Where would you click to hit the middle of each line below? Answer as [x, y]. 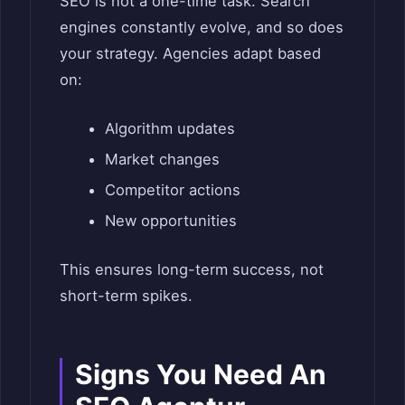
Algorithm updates [170, 129]
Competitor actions [172, 190]
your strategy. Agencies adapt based [190, 54]
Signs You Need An [201, 374]
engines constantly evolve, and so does [202, 28]
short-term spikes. [126, 295]
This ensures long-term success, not [192, 269]
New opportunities [170, 221]
